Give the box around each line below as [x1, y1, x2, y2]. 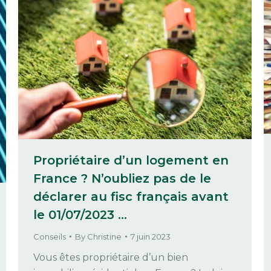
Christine [87, 231, 122, 241]
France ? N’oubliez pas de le [33, 171, 211, 186]
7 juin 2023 [131, 231, 171, 241]
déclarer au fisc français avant [33, 189, 229, 204]
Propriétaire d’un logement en [33, 152, 229, 168]
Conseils [33, 231, 66, 241]
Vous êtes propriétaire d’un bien [33, 251, 188, 263]
